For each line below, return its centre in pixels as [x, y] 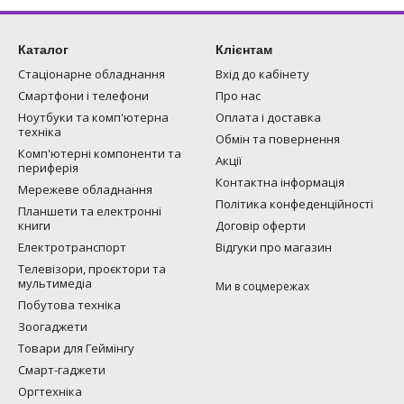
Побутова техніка [69, 305]
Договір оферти [261, 225]
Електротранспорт [72, 247]
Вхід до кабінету [262, 74]
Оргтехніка [50, 391]
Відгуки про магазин [274, 247]
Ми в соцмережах [262, 286]
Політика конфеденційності [294, 204]
